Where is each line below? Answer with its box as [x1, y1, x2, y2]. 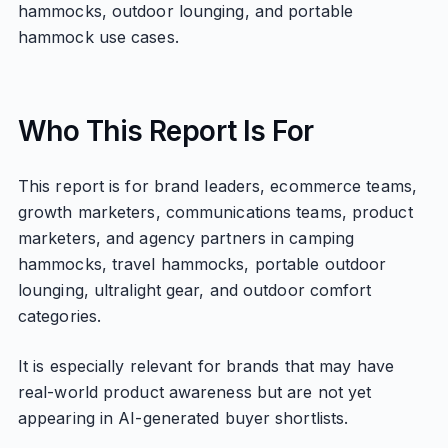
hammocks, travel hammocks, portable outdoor [17, 254, 387, 274]
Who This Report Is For [17, 114, 314, 148]
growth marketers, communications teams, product [17, 202, 413, 222]
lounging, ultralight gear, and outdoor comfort [17, 280, 372, 300]
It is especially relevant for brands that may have [17, 356, 394, 376]
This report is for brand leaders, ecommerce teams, [17, 176, 417, 196]
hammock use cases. [17, 27, 179, 47]
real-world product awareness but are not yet [17, 382, 372, 402]
